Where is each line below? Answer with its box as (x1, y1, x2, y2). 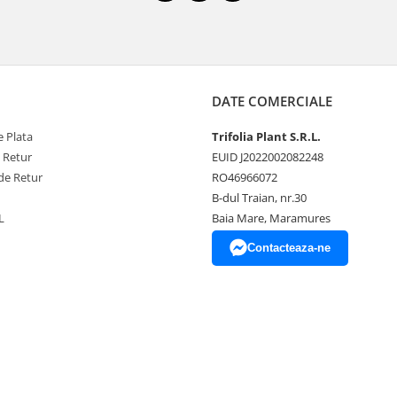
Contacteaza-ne (247, 240, 331, 254)
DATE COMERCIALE (212, 91, 332, 110)
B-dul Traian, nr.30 (212, 189, 307, 206)
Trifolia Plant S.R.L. (212, 128, 321, 144)
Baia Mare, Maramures (212, 209, 331, 226)
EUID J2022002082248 (212, 148, 323, 165)
